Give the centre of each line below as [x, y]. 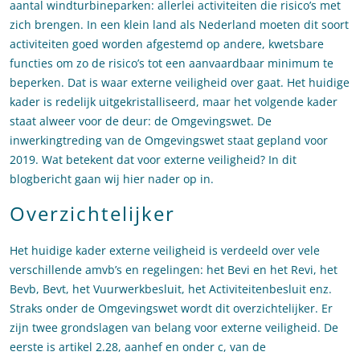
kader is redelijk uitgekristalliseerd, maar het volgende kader [174, 102]
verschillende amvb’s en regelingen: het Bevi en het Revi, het [174, 270]
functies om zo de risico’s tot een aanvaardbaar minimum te [172, 63]
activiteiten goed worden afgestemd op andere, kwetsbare [167, 44]
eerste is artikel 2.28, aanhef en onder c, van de [138, 347]
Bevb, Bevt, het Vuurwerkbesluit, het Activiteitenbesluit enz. [171, 289]
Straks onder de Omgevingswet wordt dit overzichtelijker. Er [171, 309]
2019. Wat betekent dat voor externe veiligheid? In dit [153, 160]
